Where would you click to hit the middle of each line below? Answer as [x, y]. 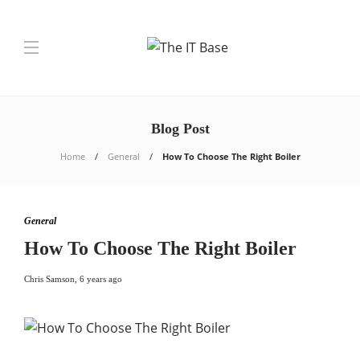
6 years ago [101, 279]
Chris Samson [49, 279]
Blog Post [180, 129]
